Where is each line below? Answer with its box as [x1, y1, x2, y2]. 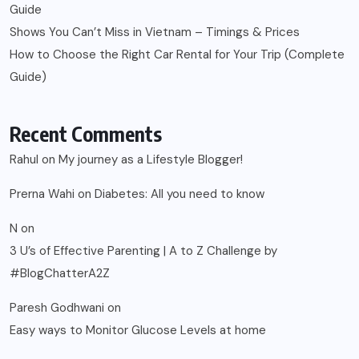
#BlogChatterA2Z [10, 265, 110, 282]
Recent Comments [10, 121, 162, 147]
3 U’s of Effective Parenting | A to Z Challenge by [10, 243, 277, 260]
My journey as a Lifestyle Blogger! [58, 151, 243, 168]
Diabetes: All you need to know [95, 186, 264, 203]
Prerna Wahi [10, 186, 75, 203]
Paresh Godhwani [10, 300, 104, 317]
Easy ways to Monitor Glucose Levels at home [10, 322, 266, 339]
